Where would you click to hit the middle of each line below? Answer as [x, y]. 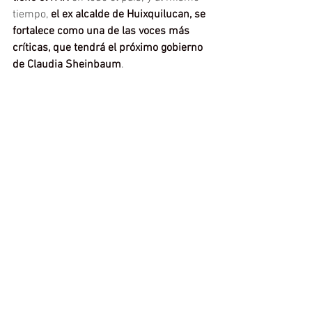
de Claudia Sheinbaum [67, 65]
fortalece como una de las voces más [102, 31]
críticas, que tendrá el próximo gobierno [109, 48]
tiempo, [30, 15]
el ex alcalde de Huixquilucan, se [128, 15]
